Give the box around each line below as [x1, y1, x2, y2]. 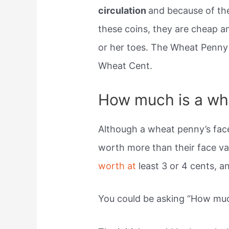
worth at [98, 160, 139, 171]
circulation [98, 5, 149, 16]
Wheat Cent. [98, 60, 153, 71]
